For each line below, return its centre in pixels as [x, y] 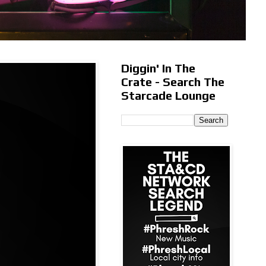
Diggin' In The [158, 68]
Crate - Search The [173, 82]
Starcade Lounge [168, 95]
